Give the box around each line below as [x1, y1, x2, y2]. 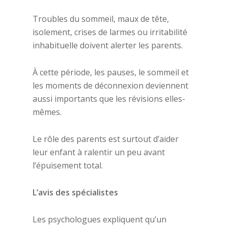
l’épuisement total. [33, 160, 103, 171]
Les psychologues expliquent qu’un [33, 214, 166, 225]
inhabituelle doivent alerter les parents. [33, 40, 183, 51]
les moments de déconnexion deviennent [33, 80, 188, 91]
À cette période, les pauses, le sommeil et [33, 67, 189, 78]
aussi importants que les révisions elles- [33, 93, 185, 104]
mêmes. [33, 106, 62, 118]
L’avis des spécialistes [33, 187, 118, 198]
